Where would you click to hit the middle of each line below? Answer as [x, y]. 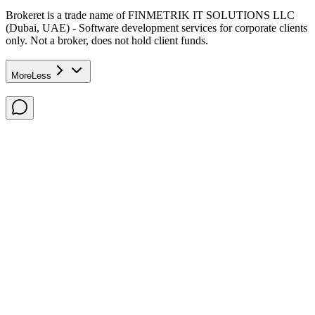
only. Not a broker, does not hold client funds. [107, 40]
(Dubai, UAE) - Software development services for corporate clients [156, 27]
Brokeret [25, 15]
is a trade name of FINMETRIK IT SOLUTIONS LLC [169, 15]
